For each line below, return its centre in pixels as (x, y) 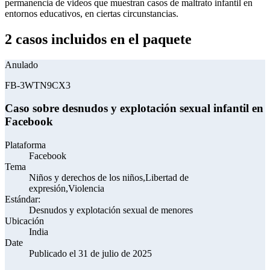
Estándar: (23, 199)
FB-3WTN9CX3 (38, 85)
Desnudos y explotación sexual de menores (111, 210)
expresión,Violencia (67, 188)
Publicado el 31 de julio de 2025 (90, 253)
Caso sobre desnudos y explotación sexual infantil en (134, 108)
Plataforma (25, 145)
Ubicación (24, 221)
